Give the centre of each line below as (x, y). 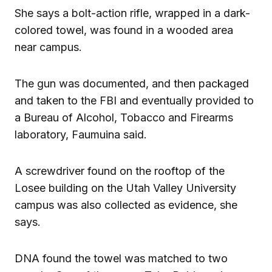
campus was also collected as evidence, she (126, 205)
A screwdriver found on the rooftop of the (120, 171)
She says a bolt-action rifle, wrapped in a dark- (132, 13)
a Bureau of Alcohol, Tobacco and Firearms (124, 117)
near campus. (48, 47)
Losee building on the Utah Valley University (125, 188)
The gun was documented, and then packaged (132, 83)
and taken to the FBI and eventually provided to (134, 100)
